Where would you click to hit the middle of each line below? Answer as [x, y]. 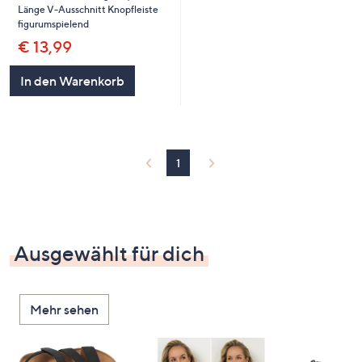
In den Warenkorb [72, 80]
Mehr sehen [64, 309]
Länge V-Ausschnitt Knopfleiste [88, 9]
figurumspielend [53, 23]
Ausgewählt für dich [109, 253]
